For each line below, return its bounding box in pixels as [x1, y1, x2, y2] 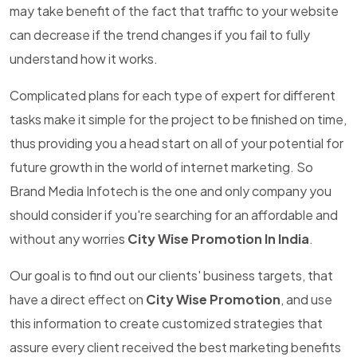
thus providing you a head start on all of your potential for [10, 135, 343, 151]
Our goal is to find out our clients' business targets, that [10, 267, 333, 284]
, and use [280, 291, 332, 308]
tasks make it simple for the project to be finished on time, [10, 111, 347, 127]
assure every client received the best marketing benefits [10, 339, 341, 355]
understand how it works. [10, 50, 158, 67]
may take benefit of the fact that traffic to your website [10, 2, 339, 19]
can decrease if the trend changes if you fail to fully [10, 26, 310, 43]
